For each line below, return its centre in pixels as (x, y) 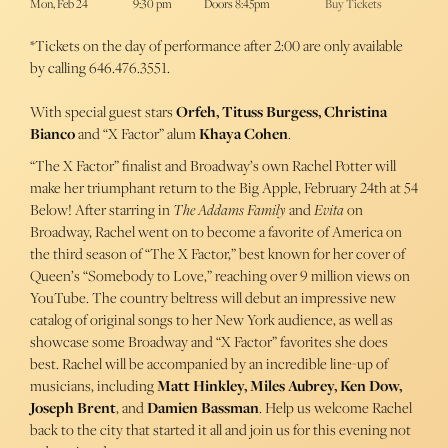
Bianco (52, 133)
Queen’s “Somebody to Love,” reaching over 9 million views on (220, 275)
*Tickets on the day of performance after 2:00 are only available (216, 45)
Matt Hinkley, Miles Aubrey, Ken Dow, (279, 385)
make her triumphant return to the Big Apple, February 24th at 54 (224, 187)
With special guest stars (103, 111)
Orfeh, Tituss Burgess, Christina (281, 111)
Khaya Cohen (243, 133)
